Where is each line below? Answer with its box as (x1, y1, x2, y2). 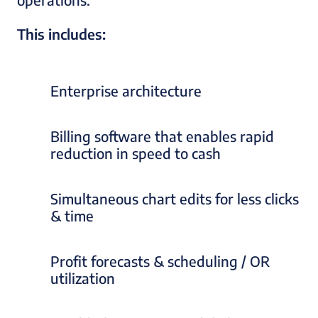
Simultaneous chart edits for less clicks (50, 190, 299, 208)
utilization (50, 269, 115, 287)
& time (50, 207, 94, 225)
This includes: (17, 25, 106, 43)
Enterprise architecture (50, 82, 202, 100)
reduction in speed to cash (50, 144, 221, 163)
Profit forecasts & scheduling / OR (50, 252, 270, 270)
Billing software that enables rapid (50, 127, 274, 146)
